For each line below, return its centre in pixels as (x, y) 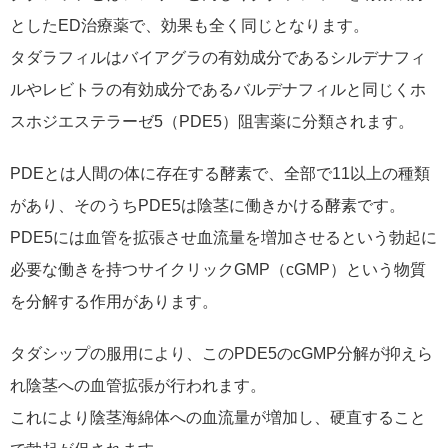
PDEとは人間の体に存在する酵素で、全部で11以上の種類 (220, 173)
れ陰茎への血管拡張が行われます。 (138, 385)
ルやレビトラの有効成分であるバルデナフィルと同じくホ (218, 89)
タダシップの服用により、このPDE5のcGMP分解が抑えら (221, 353)
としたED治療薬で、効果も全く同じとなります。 (189, 25)
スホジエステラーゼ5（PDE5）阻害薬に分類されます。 (212, 121)
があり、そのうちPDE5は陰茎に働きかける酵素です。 (207, 205)
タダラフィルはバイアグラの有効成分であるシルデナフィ (218, 57)
